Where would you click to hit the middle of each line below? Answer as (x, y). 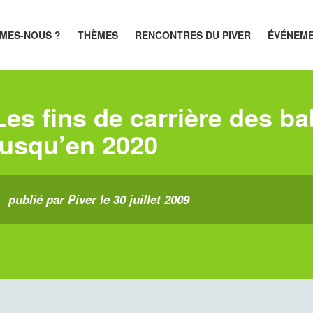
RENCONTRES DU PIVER (193, 35)
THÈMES (98, 35)
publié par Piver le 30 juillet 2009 (99, 199)
